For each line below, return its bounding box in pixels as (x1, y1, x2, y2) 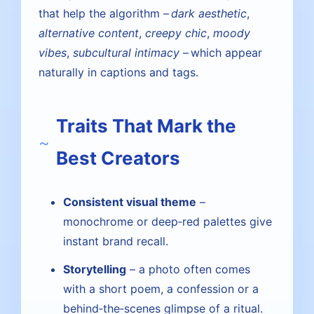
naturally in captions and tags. (39, 65, 198, 79)
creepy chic (145, 26, 207, 40)
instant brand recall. (63, 234, 168, 248)
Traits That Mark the (56, 115, 236, 137)
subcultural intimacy (73, 46, 179, 60)
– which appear (179, 46, 262, 60)
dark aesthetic (171, 6, 247, 20)
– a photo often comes (126, 262, 250, 276)
